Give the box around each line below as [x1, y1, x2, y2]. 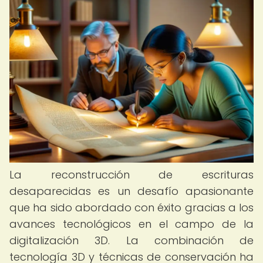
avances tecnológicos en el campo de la [9, 217, 254, 231]
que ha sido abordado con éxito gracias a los [9, 200, 254, 215]
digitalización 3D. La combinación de [9, 233, 254, 248]
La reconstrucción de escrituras [9, 167, 254, 182]
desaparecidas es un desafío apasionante [9, 184, 254, 198]
